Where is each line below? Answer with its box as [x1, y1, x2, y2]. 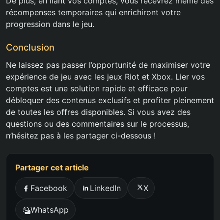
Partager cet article [15, 163, 89, 173]
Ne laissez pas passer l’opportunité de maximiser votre [6, 60, 210, 70]
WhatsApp [30, 204, 69, 215]
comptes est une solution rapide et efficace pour [6, 83, 188, 94]
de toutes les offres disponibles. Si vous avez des [6, 107, 191, 117]
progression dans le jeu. [6, 19, 94, 29]
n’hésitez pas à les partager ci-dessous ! [6, 131, 156, 141]
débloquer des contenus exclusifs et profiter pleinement [6, 95, 214, 106]
